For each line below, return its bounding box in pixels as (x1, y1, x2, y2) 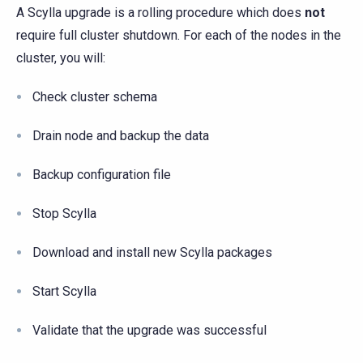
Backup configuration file (32, 166, 171, 182)
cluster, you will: (16, 49, 105, 66)
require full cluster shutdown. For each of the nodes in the (16, 27, 341, 43)
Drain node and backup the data (32, 127, 209, 143)
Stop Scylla (32, 205, 96, 221)
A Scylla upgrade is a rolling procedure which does (16, 4, 305, 20)
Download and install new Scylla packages (32, 244, 272, 260)
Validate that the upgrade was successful (32, 322, 267, 338)
